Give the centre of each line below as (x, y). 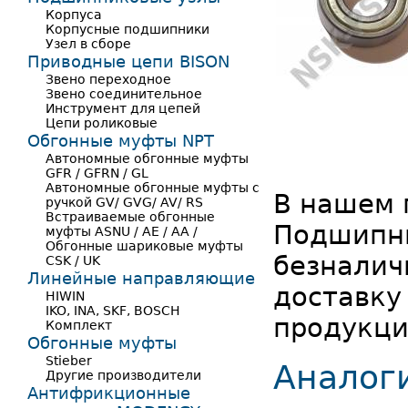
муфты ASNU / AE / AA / (122, 231)
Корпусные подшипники (127, 29)
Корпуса (74, 15)
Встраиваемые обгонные (130, 217)
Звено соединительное (124, 94)
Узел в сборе (88, 44)
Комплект (79, 325)
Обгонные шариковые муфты (144, 246)
